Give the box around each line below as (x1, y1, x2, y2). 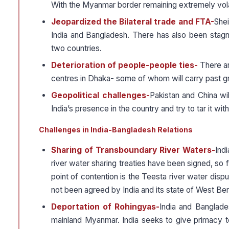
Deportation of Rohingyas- (51, 202, 160, 212)
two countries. (51, 43, 102, 54)
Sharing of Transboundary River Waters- (51, 145, 215, 155)
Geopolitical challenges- (51, 90, 150, 101)
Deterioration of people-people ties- (51, 60, 200, 71)
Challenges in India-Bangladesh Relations (39, 125, 193, 134)
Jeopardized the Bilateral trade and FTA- (51, 17, 214, 27)
